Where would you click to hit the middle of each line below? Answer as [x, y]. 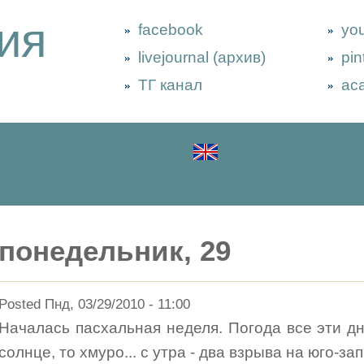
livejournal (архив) [202, 57]
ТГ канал [170, 85]
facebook [171, 30]
